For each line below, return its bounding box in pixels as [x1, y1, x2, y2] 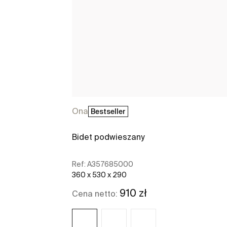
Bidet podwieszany [72, 132, 144, 142]
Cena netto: [72, 188, 120, 198]
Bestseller [91, 107, 126, 116]
